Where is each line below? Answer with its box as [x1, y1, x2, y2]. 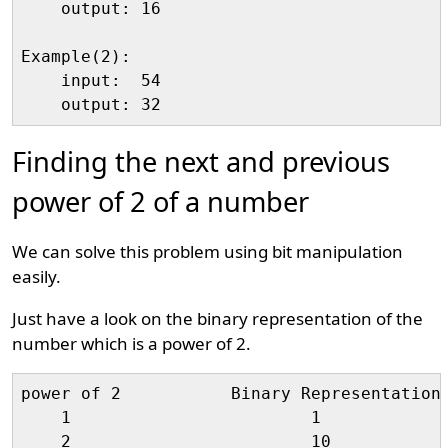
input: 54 [21, 71, 162, 90]
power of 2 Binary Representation [21, 384, 442, 403]
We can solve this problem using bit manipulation [12, 240, 404, 263]
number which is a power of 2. [12, 332, 252, 355]
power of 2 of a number [12, 183, 310, 220]
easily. [12, 265, 62, 288]
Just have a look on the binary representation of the [12, 307, 424, 330]
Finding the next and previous [12, 143, 391, 180]
